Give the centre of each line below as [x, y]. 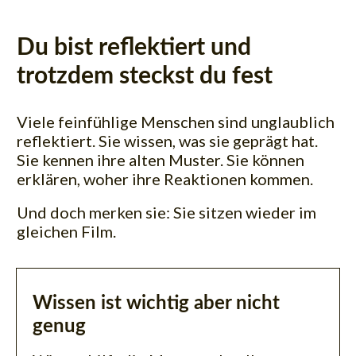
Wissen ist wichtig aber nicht [156, 303]
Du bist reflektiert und [134, 47]
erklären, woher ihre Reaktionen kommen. [165, 178]
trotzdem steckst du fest [145, 76]
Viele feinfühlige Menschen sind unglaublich [176, 121]
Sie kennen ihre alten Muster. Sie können [161, 159]
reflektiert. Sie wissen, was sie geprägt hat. [167, 140]
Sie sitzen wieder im [245, 212]
